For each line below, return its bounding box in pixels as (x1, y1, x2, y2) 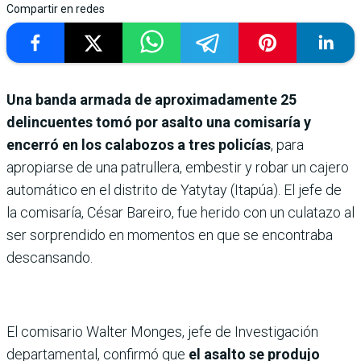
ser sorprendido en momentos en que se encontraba (6, 226, 333, 243)
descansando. (6, 249, 93, 266)
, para (271, 136, 304, 153)
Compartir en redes (6, 2, 105, 15)
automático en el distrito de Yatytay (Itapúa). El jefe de (6, 181, 342, 198)
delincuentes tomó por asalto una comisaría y (6, 114, 311, 131)
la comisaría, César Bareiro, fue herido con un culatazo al (6, 204, 355, 221)
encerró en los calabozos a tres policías (6, 136, 271, 153)
